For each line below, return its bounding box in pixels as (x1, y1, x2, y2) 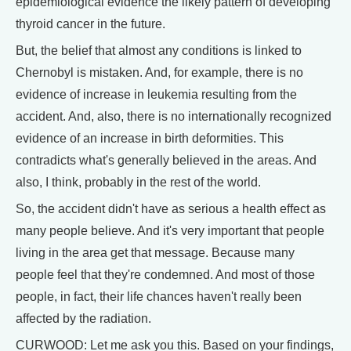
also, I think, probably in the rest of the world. (16, 175, 261, 189)
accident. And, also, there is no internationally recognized (16, 110, 331, 123)
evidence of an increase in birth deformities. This (16, 132, 284, 145)
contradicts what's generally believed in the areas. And (16, 154, 317, 167)
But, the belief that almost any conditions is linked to (16, 44, 302, 57)
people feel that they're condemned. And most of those (16, 268, 315, 281)
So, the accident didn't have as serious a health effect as (16, 202, 326, 215)
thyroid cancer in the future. (16, 17, 165, 31)
